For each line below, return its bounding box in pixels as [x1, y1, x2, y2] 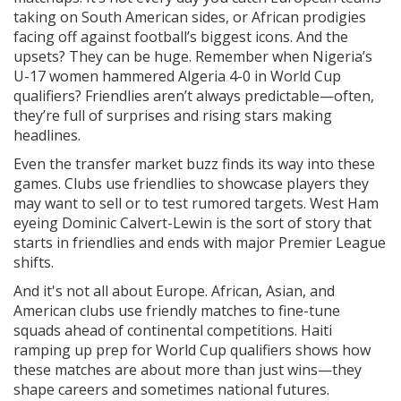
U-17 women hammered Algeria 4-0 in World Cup [13, 66, 341, 86]
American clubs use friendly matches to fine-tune [13, 301, 340, 320]
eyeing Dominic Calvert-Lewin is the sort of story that [13, 213, 371, 233]
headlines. [13, 125, 81, 145]
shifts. [13, 252, 54, 272]
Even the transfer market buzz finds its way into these [13, 154, 375, 174]
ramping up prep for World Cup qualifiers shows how [13, 340, 371, 360]
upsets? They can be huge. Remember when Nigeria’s [13, 47, 372, 66]
